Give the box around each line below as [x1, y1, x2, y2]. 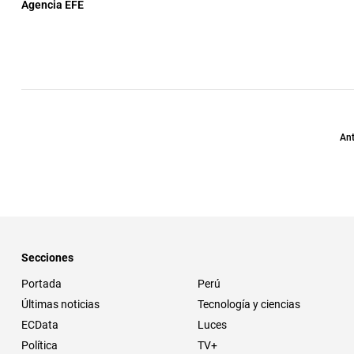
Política [21, 338, 58, 352]
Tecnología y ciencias [198, 297, 300, 311]
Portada [21, 277, 62, 290]
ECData [21, 318, 58, 331]
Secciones [21, 250, 73, 264]
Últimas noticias [21, 297, 100, 311]
